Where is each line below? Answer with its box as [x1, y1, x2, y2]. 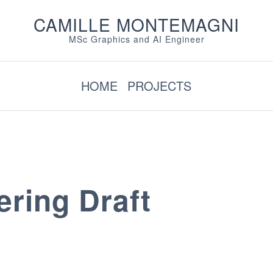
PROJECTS [127, 77, 192, 94]
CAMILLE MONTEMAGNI [34, 12, 239, 37]
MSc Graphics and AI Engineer [68, 32, 205, 45]
